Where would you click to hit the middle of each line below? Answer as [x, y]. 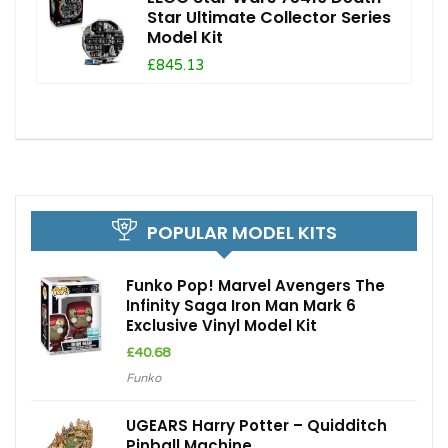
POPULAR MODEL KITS [241, 232]
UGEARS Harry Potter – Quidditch [256, 425]
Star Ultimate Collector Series [269, 17]
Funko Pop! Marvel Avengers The [255, 285]
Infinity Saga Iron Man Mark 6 [241, 305]
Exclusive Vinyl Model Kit [221, 325]
